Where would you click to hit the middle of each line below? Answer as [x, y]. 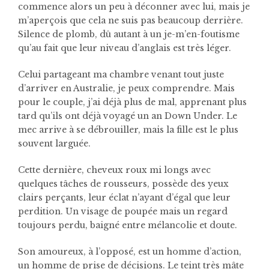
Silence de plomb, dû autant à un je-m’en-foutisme [129, 34]
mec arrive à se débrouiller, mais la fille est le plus [128, 129]
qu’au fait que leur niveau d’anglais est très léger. [125, 48]
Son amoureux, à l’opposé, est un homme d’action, [130, 251]
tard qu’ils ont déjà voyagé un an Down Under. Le [128, 116]
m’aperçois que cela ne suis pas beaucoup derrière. [131, 20]
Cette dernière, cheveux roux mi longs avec [114, 170]
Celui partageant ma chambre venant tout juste [121, 74]
